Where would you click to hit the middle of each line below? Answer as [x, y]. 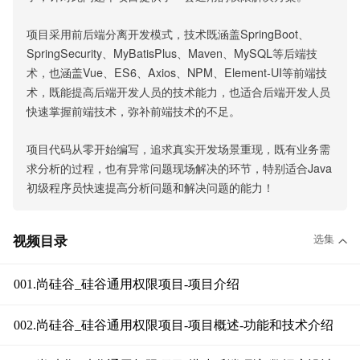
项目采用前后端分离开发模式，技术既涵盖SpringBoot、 [168, 33]
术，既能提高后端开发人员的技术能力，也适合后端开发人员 [178, 91]
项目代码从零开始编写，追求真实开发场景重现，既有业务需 [178, 148]
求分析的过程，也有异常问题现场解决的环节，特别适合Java [179, 168]
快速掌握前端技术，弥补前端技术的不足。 [133, 110]
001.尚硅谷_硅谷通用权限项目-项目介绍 [126, 284]
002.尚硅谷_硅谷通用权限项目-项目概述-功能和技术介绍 [173, 325]
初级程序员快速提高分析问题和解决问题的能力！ [150, 187]
